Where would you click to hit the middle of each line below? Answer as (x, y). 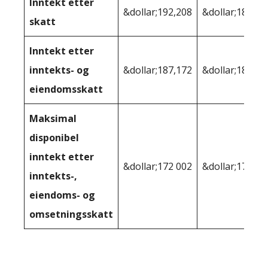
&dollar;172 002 (158, 166)
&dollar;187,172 (158, 70)
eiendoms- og (62, 195)
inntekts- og (59, 70)
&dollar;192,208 (158, 12)
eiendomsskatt (66, 89)
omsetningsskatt (71, 214)
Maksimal (53, 118)
